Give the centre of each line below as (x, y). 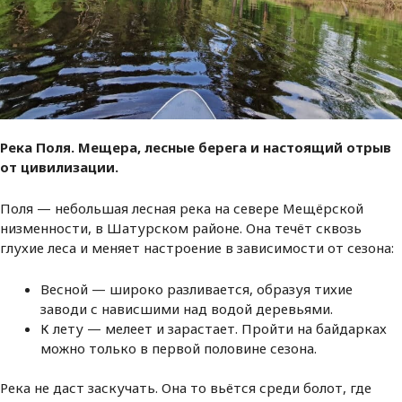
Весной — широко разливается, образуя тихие (197, 288)
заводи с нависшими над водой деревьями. (187, 308)
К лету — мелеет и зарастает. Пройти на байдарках (214, 328)
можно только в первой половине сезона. (179, 348)
